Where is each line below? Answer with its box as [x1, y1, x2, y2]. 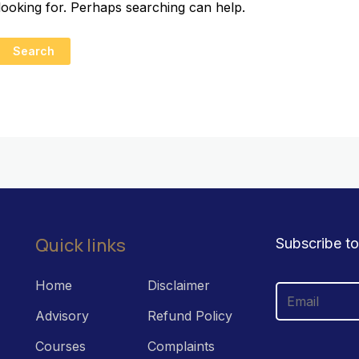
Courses [34, 338, 86, 355]
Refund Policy [147, 308, 232, 325]
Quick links [34, 233, 126, 258]
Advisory [34, 308, 89, 325]
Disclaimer [147, 277, 210, 294]
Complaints [147, 338, 215, 355]
